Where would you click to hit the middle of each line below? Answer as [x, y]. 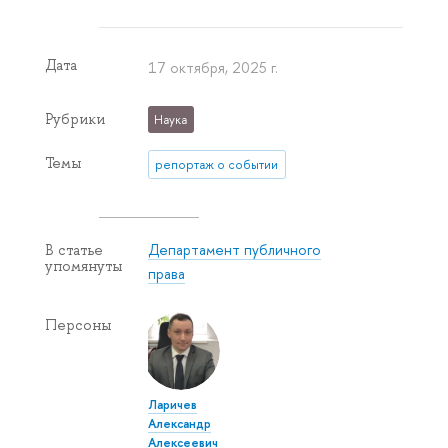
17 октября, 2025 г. [213, 68]
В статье [74, 249]
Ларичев [173, 405]
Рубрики [75, 119]
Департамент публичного [235, 250]
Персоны [78, 325]
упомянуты [83, 265]
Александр [180, 424]
